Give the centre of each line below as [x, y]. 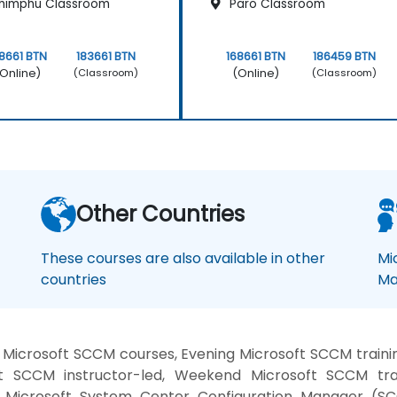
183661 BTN [106, 56]
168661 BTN [255, 56]
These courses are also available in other [183, 258]
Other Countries [160, 214]
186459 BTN [345, 56]
